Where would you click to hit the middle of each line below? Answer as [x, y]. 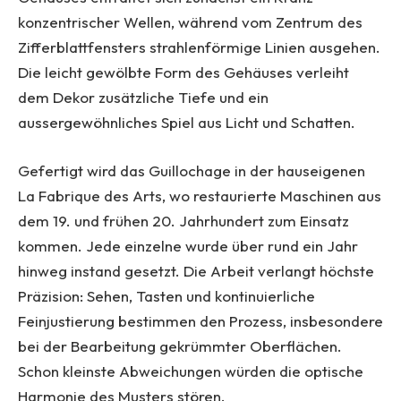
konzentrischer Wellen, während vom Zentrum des [190, 22]
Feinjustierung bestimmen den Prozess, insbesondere [200, 321]
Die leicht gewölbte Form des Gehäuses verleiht [183, 73]
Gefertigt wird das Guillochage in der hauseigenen [192, 171]
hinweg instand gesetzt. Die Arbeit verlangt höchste [196, 271]
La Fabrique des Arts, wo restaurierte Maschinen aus [200, 196]
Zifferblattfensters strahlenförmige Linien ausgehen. [199, 47]
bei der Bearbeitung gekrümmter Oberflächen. [180, 346]
